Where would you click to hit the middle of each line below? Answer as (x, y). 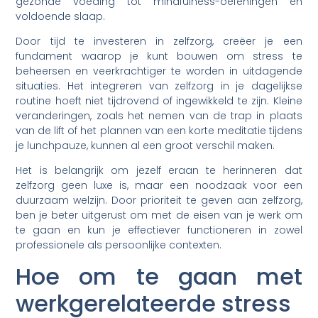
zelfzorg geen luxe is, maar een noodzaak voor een (159, 186)
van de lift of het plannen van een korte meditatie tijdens (159, 130)
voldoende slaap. (61, 16)
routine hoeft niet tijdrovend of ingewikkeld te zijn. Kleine (159, 100)
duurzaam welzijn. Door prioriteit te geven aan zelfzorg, (159, 201)
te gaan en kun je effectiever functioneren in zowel (159, 230)
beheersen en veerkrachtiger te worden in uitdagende (159, 71)
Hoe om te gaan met (159, 276)
